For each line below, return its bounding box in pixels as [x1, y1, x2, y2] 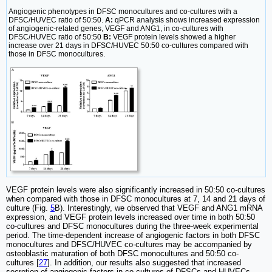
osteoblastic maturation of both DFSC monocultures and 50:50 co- [6, 248, 239, 258]
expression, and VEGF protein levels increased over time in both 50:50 [6, 212, 255, 222]
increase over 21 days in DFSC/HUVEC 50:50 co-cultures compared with [8, 41, 248, 50]
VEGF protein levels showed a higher [111, 32, 236, 41]
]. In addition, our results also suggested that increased [47, 257, 241, 267]
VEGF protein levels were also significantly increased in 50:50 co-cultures [6, 185, 265, 194]
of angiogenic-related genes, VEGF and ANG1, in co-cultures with [8, 24, 223, 33]
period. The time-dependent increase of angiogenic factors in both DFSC [6, 230, 260, 240]
